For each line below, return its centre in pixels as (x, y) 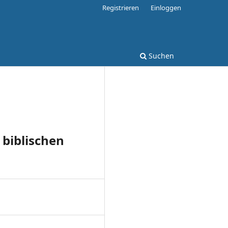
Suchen (160, 55)
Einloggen (166, 7)
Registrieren (121, 7)
